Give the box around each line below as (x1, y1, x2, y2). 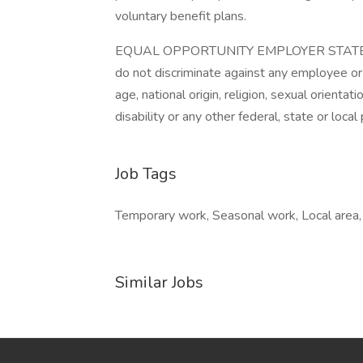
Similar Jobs (115, 271, 203, 293)
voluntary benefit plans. (115, 7, 246, 25)
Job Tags (115, 163, 177, 185)
